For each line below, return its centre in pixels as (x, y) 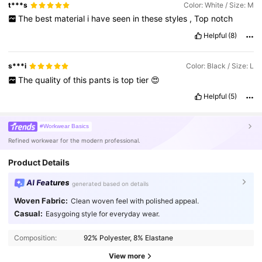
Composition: (35, 238)
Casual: (28, 213)
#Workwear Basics (65, 126)
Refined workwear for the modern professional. (75, 141)
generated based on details (111, 183)
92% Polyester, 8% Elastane (129, 238)
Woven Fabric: (41, 201)
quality (49, 80)
